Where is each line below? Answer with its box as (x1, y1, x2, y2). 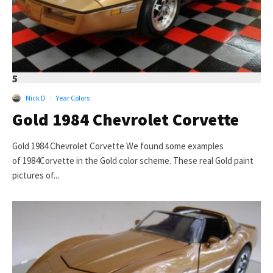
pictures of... (12, 169, 59, 182)
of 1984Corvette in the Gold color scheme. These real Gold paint (12, 155, 253, 167)
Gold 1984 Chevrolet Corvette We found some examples (12, 140, 224, 152)
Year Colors (56, 93, 90, 103)
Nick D (26, 93, 46, 103)
